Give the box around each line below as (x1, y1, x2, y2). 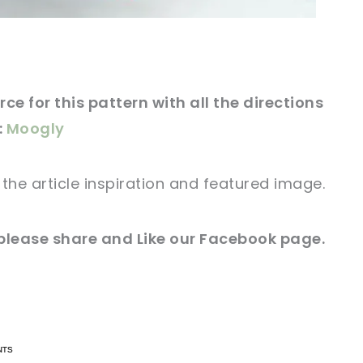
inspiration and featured (79, 173, 275, 194)
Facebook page (199, 228, 322, 250)
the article (2, 173, 80, 194)
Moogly (6, 118, 65, 139)
